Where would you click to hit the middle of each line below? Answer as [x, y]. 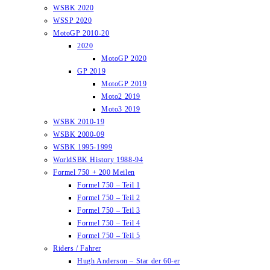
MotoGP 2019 [124, 84]
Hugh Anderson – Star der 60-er [129, 261]
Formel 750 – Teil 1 [109, 185]
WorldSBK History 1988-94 [98, 160]
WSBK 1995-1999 [83, 147]
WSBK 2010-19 [79, 122]
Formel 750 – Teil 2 [109, 198]
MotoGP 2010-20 [81, 33]
